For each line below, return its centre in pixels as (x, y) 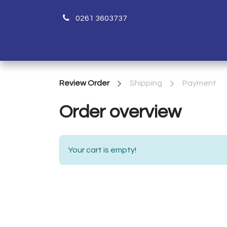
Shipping (146, 83)
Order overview (120, 112)
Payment (199, 83)
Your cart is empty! (102, 150)
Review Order (84, 83)
